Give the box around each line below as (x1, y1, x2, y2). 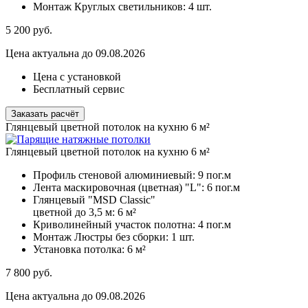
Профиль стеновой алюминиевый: (33, 169, 198, 181)
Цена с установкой (33, 71, 121, 83)
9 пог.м (198, 169, 231, 181)
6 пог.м (207, 181, 240, 194)
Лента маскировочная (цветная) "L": (33, 181, 207, 194)
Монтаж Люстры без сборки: (33, 231, 171, 243)
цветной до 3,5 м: (33, 206, 118, 219)
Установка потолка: (33, 243, 127, 256)
